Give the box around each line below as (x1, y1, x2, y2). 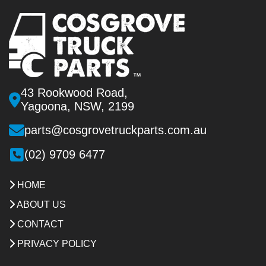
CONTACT (15, 219, 64, 230)
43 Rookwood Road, (21, 86, 128, 100)
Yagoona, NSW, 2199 (21, 100, 134, 113)
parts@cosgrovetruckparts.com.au (24, 123, 207, 137)
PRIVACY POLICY (15, 239, 97, 249)
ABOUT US (15, 199, 66, 210)
